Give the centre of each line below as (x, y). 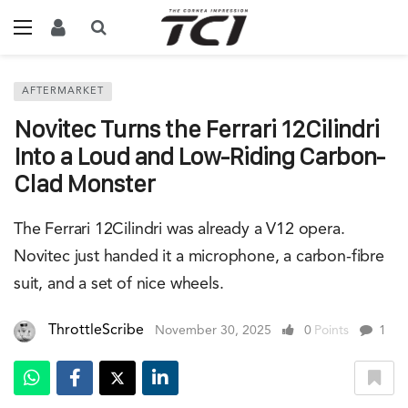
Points (331, 331)
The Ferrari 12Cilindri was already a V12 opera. (179, 229)
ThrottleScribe (96, 331)
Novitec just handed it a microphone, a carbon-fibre (199, 257)
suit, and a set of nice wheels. (119, 284)
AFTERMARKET (63, 92)
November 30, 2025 (213, 331)
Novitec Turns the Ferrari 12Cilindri (196, 129)
